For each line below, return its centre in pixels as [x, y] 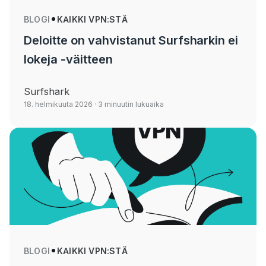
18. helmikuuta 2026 [58, 104]
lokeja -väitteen [68, 59]
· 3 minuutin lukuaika [128, 104]
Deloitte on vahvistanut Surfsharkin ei [131, 40]
